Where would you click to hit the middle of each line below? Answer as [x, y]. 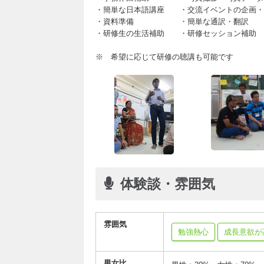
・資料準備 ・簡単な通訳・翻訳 [172, 22]
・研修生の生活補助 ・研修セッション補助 [176, 33]
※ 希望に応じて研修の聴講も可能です [164, 57]
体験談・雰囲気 [168, 184]
